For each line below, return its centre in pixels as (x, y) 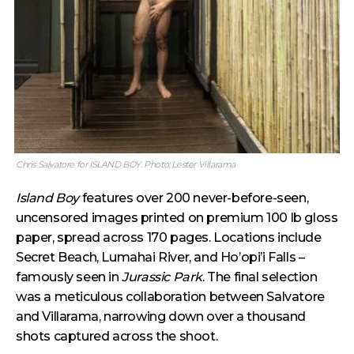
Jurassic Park (162, 277)
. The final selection (260, 277)
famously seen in (69, 277)
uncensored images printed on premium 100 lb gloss (177, 218)
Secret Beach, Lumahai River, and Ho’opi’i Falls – (160, 257)
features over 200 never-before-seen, (194, 198)
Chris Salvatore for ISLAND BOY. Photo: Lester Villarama (126, 164)
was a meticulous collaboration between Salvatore (170, 297)
